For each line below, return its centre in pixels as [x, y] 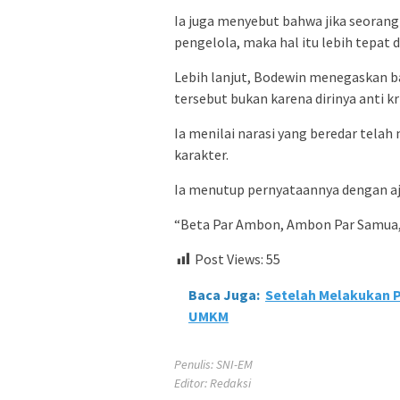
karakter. [201, 154]
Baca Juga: [224, 295]
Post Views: [229, 258]
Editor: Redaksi [212, 383]
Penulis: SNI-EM [213, 365]
